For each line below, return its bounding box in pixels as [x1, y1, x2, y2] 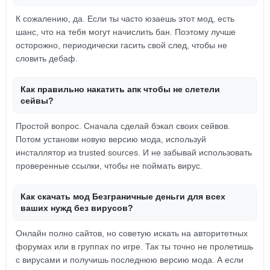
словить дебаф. [16, 54, 78, 63]
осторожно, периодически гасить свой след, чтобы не [16, 40, 227, 50]
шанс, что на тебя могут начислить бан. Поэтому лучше [16, 27, 236, 37]
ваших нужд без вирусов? [20, 203, 133, 213]
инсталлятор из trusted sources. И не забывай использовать [16, 148, 252, 157]
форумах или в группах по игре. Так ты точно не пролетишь [16, 242, 253, 251]
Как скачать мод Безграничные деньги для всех [20, 192, 225, 201]
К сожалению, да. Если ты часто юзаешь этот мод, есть [16, 14, 234, 24]
